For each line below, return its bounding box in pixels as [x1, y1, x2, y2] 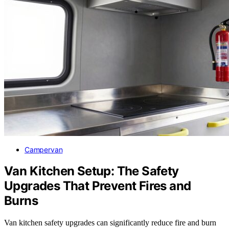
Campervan [25, 145, 63, 154]
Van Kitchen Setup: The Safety [4, 164, 179, 179]
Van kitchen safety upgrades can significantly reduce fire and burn [4, 218, 216, 227]
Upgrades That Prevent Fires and [4, 178, 191, 194]
